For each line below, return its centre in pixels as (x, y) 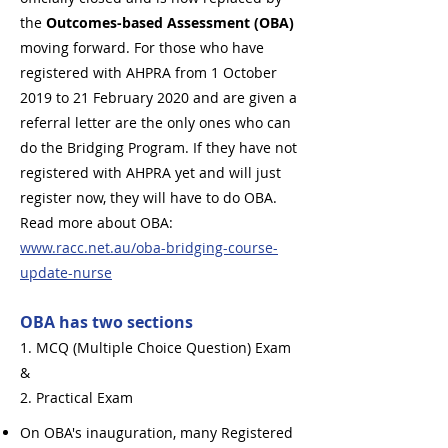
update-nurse (66, 272)
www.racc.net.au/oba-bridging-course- (149, 247)
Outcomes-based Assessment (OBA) (170, 22)
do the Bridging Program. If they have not (158, 147)
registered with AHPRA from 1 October (148, 72)
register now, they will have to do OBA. (148, 197)
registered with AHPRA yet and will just (150, 172)
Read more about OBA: (96, 222)
